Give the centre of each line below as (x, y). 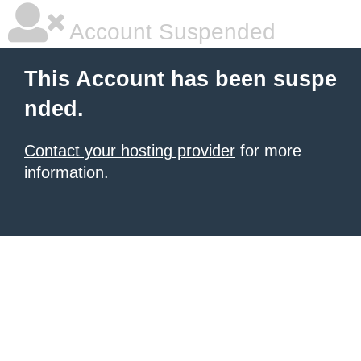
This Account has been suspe (180, 79)
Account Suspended (170, 32)
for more (268, 151)
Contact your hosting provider (130, 151)
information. (66, 172)
